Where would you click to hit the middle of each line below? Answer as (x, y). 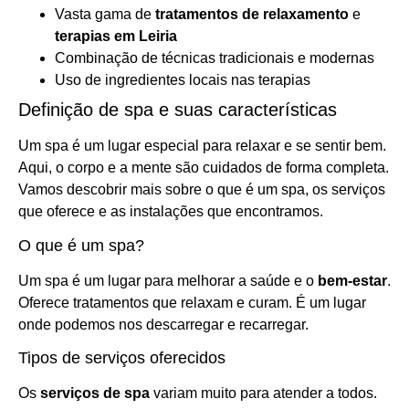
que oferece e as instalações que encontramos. (171, 212)
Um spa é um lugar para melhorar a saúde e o (168, 280)
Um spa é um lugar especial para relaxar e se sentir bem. (202, 146)
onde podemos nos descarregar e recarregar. (163, 324)
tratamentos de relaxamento (252, 15)
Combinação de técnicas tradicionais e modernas (215, 58)
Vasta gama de (105, 15)
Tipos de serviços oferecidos (122, 357)
